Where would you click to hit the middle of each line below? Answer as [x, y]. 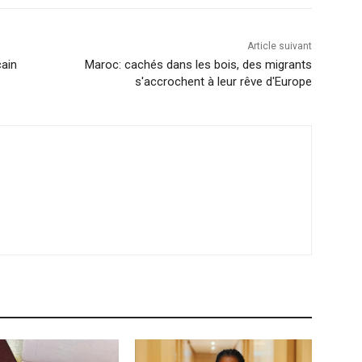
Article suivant [279, 46]
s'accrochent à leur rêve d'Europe [223, 82]
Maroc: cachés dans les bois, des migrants [198, 65]
